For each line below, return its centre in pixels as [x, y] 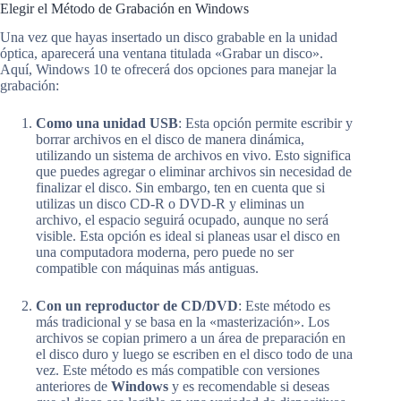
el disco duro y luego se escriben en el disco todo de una [194, 354]
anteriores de [73, 387]
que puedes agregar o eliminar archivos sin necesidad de [194, 172]
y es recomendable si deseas [249, 387]
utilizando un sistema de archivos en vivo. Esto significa [193, 156]
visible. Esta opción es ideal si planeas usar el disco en [188, 236]
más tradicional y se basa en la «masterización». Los [183, 322]
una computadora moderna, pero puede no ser [165, 252]
